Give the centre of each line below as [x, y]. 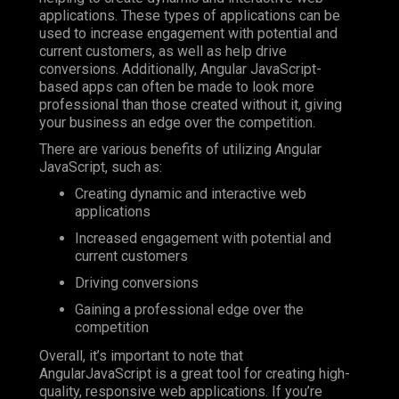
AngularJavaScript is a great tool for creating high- [195, 373]
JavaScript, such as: [101, 167]
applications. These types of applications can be [190, 15]
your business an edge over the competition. [177, 122]
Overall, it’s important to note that [141, 355]
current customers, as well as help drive [163, 51]
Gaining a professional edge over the [189, 309]
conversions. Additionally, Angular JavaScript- [180, 69]
